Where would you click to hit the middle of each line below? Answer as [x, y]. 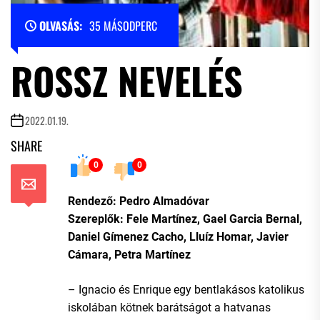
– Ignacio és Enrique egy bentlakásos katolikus [186, 289]
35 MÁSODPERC [123, 25]
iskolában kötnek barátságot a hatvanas [169, 307]
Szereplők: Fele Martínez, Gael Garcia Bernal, [185, 219]
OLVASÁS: [61, 25]
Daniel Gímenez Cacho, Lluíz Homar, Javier [178, 236]
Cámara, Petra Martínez [129, 254]
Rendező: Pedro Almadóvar [139, 201]
